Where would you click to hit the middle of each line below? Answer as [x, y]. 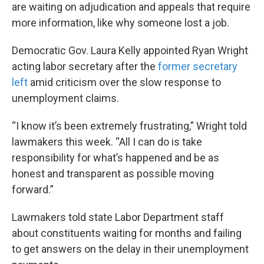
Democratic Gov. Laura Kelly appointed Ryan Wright [130, 51]
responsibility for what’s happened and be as [115, 158]
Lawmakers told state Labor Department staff [118, 217]
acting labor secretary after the [85, 67]
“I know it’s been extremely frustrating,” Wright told [129, 126]
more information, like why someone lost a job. [121, 23]
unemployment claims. [65, 98]
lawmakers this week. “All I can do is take [107, 142]
